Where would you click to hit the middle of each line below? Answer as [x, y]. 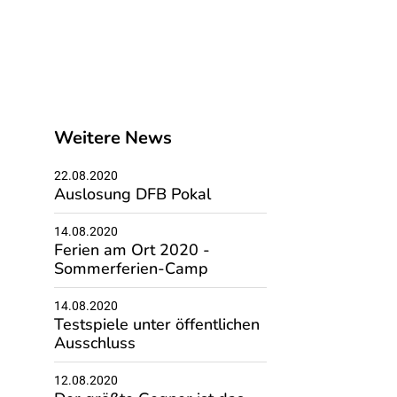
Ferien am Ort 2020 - [132, 248]
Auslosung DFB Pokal [132, 192]
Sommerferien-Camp [131, 267]
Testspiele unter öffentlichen [156, 323]
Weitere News [113, 136]
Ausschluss [94, 341]
